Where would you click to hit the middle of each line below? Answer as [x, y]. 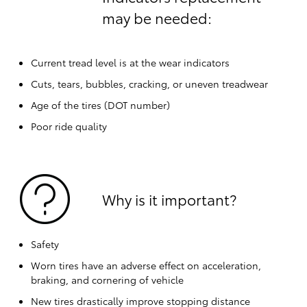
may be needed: [157, 18]
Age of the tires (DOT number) [100, 105]
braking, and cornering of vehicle [107, 280]
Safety [45, 244]
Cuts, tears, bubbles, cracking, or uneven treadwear [149, 84]
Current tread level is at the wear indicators [130, 63]
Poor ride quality [69, 126]
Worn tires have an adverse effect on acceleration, [146, 266]
